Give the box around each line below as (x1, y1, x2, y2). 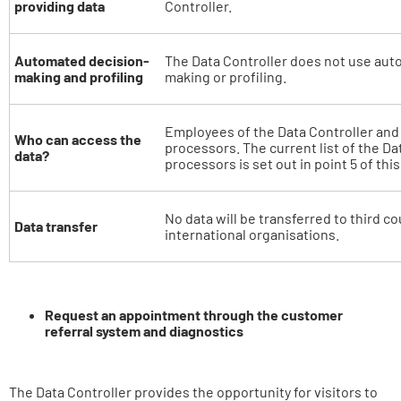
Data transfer (14, 218, 98, 235)
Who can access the (14, 131, 141, 148)
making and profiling (14, 68, 143, 85)
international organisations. (165, 226, 339, 243)
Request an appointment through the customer (45, 306, 343, 323)
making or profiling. (165, 68, 286, 85)
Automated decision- (14, 52, 149, 69)
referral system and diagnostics (45, 322, 243, 339)
